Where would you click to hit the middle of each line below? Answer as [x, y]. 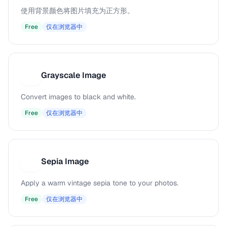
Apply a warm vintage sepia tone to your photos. [100, 183]
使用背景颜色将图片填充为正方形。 [78, 11]
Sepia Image [65, 161]
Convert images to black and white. [78, 97]
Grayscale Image [73, 75]
